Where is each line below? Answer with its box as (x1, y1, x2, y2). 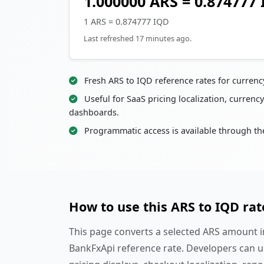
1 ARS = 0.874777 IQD (84, 16, 169, 28)
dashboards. (69, 107, 119, 118)
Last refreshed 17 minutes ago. (84, 34, 192, 44)
